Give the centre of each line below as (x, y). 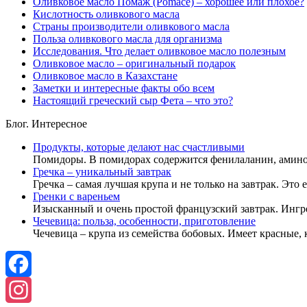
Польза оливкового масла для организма (127, 39)
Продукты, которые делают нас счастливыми (139, 147)
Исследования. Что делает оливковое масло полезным (159, 51)
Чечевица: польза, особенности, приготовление (144, 221)
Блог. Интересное (46, 124)
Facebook (27, 290)
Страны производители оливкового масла (131, 27)
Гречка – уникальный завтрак (102, 172)
